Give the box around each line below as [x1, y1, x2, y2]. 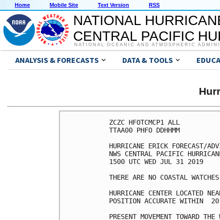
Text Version [98, 2, 129, 8]
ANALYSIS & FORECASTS [15, 55, 99, 65]
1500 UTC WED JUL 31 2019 [109, 157, 203, 165]
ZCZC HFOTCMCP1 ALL [109, 118, 180, 126]
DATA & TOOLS [122, 55, 173, 65]
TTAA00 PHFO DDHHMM [109, 126, 180, 134]
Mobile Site [50, 2, 78, 8]
